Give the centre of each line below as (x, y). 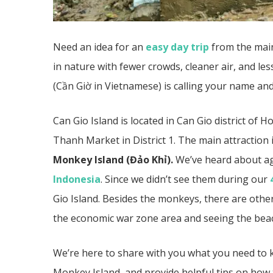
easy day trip (177, 47)
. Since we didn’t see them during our (185, 179)
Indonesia (77, 179)
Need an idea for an (99, 47)
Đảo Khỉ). (151, 160)
